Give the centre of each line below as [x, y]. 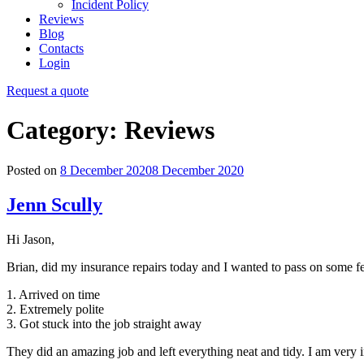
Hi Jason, [30, 239]
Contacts [61, 48]
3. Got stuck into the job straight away [104, 323]
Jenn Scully [54, 204]
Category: [65, 130]
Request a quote [48, 90]
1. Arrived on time [53, 294]
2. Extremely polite [55, 309]
